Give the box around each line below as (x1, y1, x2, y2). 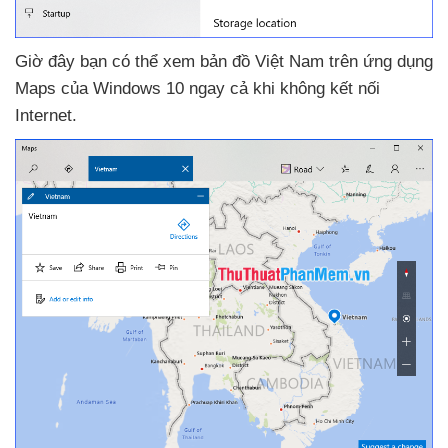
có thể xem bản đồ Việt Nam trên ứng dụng (112, 52, 433, 72)
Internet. (15, 106, 77, 126)
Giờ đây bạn (15, 52, 112, 72)
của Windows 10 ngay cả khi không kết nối (61, 79, 380, 99)
